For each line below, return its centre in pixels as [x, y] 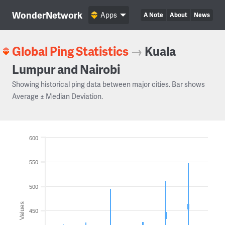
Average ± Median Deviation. [58, 96]
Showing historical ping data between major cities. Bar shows [108, 84]
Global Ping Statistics [70, 51]
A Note [153, 15]
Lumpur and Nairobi [66, 69]
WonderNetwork [47, 15]
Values [22, 210]
